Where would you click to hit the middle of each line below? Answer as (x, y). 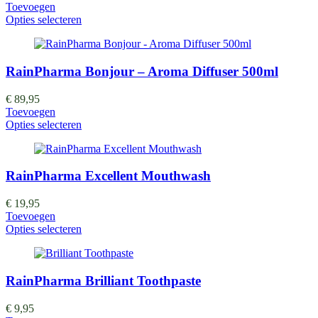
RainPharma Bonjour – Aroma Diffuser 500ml (142, 72)
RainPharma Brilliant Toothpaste (103, 280)
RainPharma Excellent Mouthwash (108, 176)
